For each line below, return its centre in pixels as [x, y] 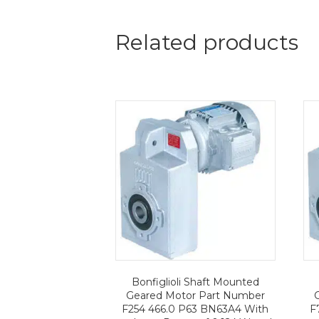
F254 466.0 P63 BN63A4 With [195, 309]
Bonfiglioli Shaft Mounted [195, 282]
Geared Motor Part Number [195, 296]
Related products [207, 43]
